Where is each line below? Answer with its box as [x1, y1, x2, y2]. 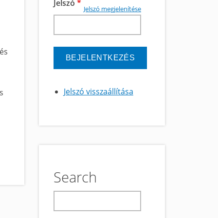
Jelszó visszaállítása [63, 86, 133, 97]
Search [54, 167, 97, 186]
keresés [54, 192, 82, 203]
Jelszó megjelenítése [84, 4, 141, 14]
